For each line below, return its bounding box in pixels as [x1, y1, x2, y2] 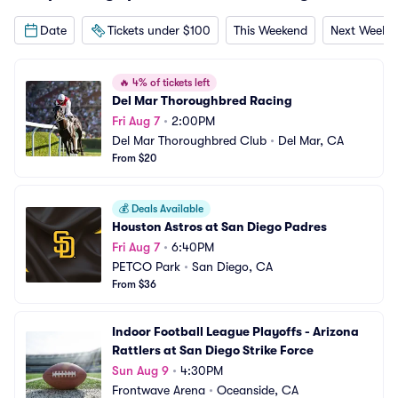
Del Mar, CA [278, 133, 344, 147]
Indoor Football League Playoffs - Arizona [112, 324, 359, 338]
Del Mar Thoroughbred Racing [112, 93, 292, 107]
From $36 [112, 278, 156, 291]
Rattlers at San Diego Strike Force [112, 343, 314, 357]
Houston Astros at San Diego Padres [112, 219, 327, 234]
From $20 [112, 152, 156, 164]
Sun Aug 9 [112, 363, 169, 378]
